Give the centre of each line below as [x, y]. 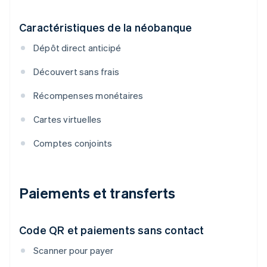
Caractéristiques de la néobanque [106, 27]
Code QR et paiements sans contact [112, 230]
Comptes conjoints [73, 143]
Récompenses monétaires [89, 96]
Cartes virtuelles [68, 119]
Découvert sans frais [76, 72]
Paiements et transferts [97, 193]
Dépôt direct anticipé [77, 48]
